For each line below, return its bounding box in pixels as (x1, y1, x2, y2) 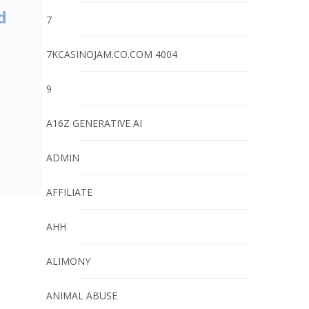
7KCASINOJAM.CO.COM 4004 (46, 48, 177, 61)
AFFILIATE (46, 186, 92, 199)
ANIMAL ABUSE (46, 289, 117, 302)
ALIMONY (46, 255, 90, 268)
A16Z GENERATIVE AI (46, 117, 142, 130)
